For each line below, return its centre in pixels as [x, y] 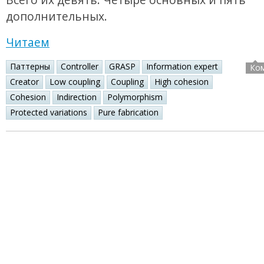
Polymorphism [135, 97]
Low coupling [75, 82]
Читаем [28, 42]
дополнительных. [57, 16]
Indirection [77, 97]
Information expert [182, 67]
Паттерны [30, 67]
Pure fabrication [128, 113]
